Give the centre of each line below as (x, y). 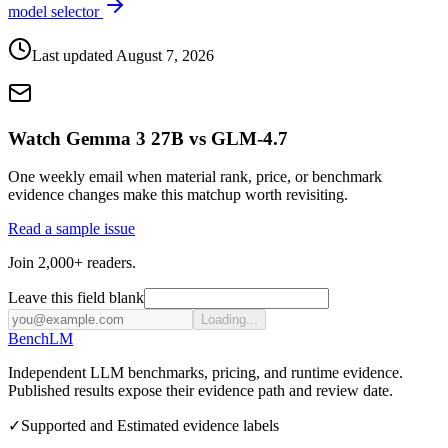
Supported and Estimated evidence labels (150, 426)
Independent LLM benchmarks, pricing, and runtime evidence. (205, 373)
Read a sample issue (71, 229)
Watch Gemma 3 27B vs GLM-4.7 (148, 138)
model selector (55, 12)
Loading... (229, 320)
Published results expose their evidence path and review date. (200, 391)
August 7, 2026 (165, 56)
